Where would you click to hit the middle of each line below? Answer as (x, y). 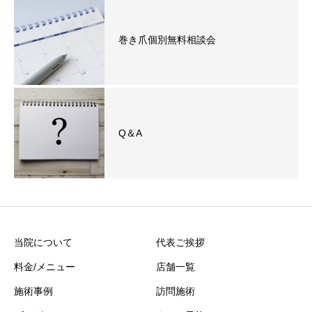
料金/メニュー (45, 266)
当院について (43, 242)
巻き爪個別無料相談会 (167, 39)
